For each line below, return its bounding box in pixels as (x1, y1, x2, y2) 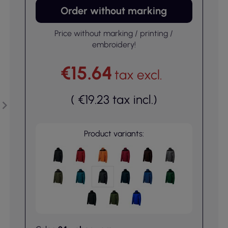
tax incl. (112, 92, 153, 107)
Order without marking (61, 5, 167, 17)
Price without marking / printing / (54, 28, 174, 38)
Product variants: (83, 129, 144, 138)
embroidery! (92, 40, 136, 49)
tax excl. (114, 67, 162, 83)
